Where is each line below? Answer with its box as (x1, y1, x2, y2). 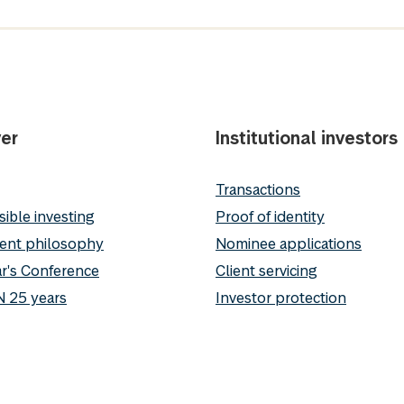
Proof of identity (216, 206, 325, 226)
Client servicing (216, 260, 317, 280)
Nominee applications (216, 233, 362, 253)
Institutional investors (216, 125, 398, 150)
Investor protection (216, 287, 346, 308)
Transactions (216, 179, 300, 199)
